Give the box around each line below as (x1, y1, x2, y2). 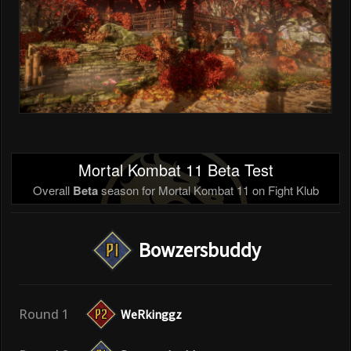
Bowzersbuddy (138, 237, 261, 262)
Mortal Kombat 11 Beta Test (78, 157, 273, 181)
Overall (32, 181, 73, 198)
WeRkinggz (121, 306, 182, 322)
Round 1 (19, 305, 69, 323)
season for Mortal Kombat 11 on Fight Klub (97, 181, 319, 198)
